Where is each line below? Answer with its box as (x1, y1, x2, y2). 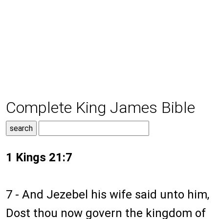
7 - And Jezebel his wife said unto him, (6, 188, 209, 202)
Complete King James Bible (6, 98, 195, 117)
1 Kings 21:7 (6, 151, 72, 165)
